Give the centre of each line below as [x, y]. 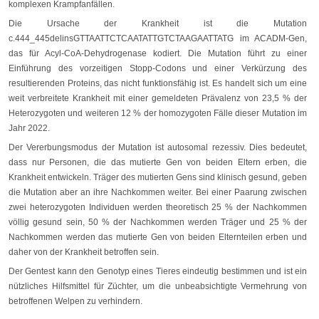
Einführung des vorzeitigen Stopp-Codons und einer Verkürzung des [158, 69]
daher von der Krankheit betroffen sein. [84, 252]
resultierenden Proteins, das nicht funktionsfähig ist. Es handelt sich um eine [158, 84]
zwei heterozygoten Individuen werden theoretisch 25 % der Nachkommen [158, 208]
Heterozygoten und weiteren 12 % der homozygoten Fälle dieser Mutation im [158, 114]
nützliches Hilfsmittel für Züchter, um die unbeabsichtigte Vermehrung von [158, 287]
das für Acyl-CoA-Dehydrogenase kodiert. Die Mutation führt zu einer [158, 54]
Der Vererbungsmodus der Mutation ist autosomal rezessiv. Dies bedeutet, [158, 148]
